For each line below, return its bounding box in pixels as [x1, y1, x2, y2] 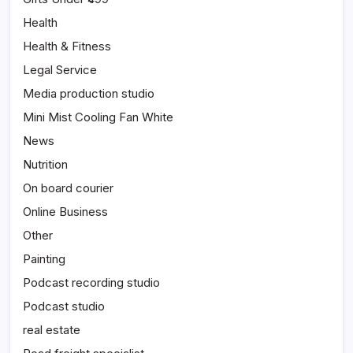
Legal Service [23, 62, 97, 78]
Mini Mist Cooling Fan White [23, 110, 173, 125]
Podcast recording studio [23, 275, 160, 291]
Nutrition [23, 157, 68, 173]
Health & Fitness [23, 39, 111, 54]
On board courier [23, 180, 113, 196]
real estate [23, 322, 80, 338]
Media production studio [23, 86, 154, 102]
